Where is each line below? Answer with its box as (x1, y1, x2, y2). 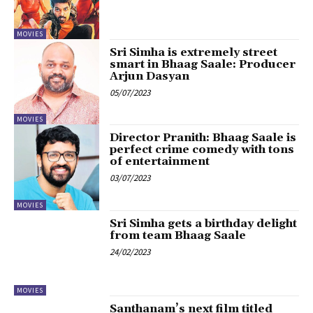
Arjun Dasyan (110, 68, 190, 83)
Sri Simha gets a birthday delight (110, 216, 298, 231)
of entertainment (110, 154, 210, 169)
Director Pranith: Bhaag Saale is (110, 131, 297, 145)
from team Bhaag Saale (110, 228, 247, 242)
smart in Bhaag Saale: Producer (110, 57, 296, 71)
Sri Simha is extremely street (110, 45, 278, 59)
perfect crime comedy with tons (110, 143, 295, 157)
